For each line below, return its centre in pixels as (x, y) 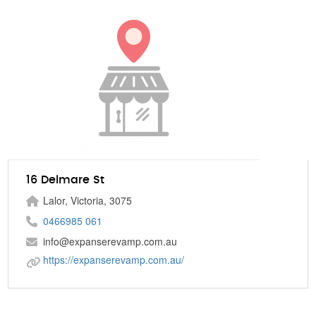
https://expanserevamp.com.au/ (114, 260)
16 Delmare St (66, 180)
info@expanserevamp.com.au (110, 241)
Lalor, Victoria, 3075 (88, 200)
